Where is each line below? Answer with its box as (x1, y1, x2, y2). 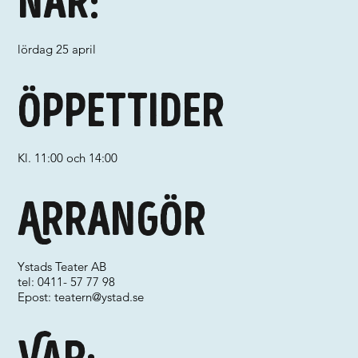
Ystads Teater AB (18, 259, 107, 274)
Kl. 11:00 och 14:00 (18, 150, 118, 165)
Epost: (18, 289, 55, 304)
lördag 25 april (18, 42, 97, 57)
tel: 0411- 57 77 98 (18, 274, 116, 289)
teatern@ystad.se (54, 289, 145, 304)
